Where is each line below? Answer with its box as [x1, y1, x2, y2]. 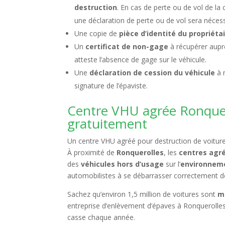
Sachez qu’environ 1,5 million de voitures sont [67, 189, 218, 199]
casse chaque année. [67, 212, 136, 222]
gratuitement [67, 115, 148, 133]
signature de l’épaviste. [74, 81, 148, 90]
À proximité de [67, 148, 117, 157]
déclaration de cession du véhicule [89, 68, 215, 77]
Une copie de [74, 29, 120, 38]
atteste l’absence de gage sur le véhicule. [74, 55, 207, 64]
